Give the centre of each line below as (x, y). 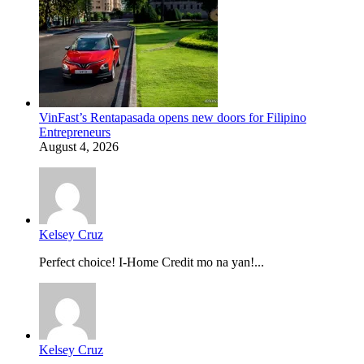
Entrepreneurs (75, 132)
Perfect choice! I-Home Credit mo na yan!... (152, 262)
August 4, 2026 (79, 146)
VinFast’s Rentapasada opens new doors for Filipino (173, 117)
